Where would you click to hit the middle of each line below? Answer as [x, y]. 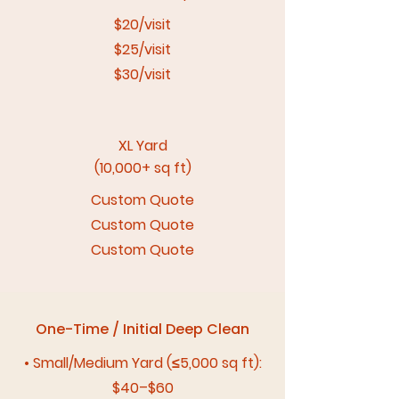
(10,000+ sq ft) [142, 168]
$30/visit [142, 74]
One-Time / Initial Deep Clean [142, 329]
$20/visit [142, 24]
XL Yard [142, 146]
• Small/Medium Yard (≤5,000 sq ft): [142, 363]
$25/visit [142, 49]
